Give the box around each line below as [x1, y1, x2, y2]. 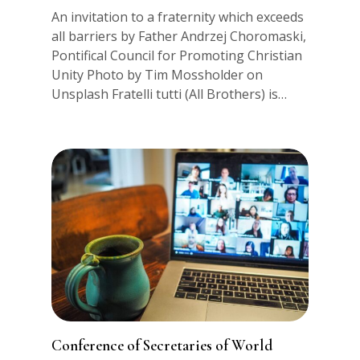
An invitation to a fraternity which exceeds [51, 8, 305, 27]
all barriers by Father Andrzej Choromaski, [51, 27, 307, 46]
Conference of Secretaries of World [51, 336, 273, 356]
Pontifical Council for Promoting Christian [51, 47, 303, 65]
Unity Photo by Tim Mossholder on [51, 66, 264, 84]
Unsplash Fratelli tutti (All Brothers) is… [51, 85, 288, 104]
